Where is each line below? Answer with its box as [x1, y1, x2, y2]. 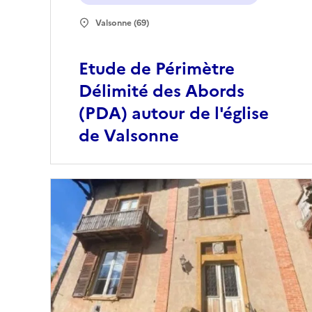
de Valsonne [79, 123, 179, 149]
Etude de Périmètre [79, 56, 235, 82]
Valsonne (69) [95, 17, 149, 30]
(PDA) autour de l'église [79, 101, 269, 127]
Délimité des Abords [79, 79, 244, 104]
